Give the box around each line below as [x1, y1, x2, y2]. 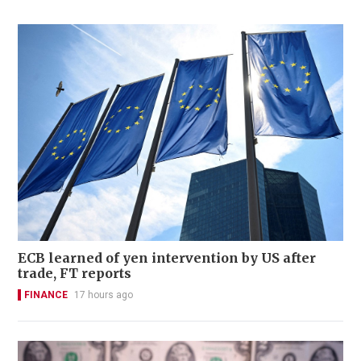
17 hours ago [74, 289, 133, 301]
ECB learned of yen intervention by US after [18, 250, 316, 267]
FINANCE [24, 289, 68, 301]
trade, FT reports [18, 265, 131, 282]
